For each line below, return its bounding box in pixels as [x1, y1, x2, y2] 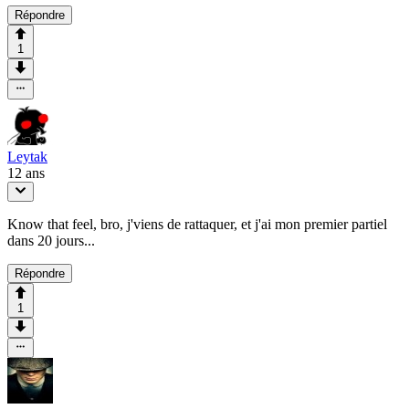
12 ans [7, 164, 45, 181]
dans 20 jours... [7, 233, 95, 249]
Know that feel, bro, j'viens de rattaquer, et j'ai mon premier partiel [7, 216, 387, 233]
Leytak [7, 148, 47, 164]
